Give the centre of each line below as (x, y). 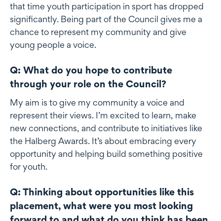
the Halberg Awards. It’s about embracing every (103, 141)
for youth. (29, 166)
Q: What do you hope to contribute (91, 70)
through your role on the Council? (88, 84)
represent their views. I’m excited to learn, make (103, 115)
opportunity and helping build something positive (106, 153)
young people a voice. (53, 44)
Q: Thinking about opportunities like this (102, 192)
